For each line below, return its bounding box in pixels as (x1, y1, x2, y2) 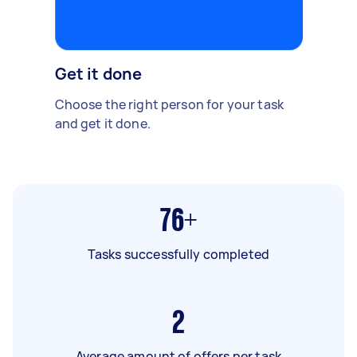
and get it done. (54, 114, 151, 132)
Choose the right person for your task (54, 95, 284, 113)
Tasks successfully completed (87, 245, 270, 263)
